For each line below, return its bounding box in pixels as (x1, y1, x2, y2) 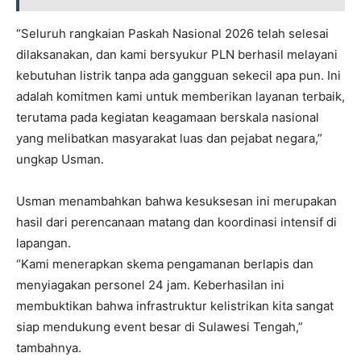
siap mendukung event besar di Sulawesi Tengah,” (16, 319, 303, 334)
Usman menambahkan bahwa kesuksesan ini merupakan (16, 193, 337, 209)
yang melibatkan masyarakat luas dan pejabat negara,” (16, 131, 322, 146)
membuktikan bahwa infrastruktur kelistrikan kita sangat (16, 298, 334, 313)
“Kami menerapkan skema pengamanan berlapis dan (16, 256, 313, 272)
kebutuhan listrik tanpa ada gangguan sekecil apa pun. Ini (16, 68, 341, 83)
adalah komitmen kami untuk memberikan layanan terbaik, (16, 89, 345, 104)
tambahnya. (16, 340, 81, 355)
